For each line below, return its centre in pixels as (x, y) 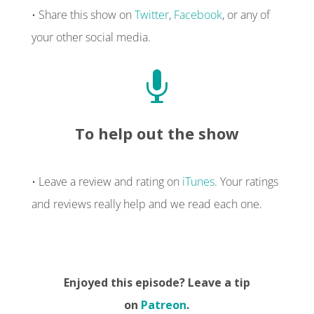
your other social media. (91, 37)
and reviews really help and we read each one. (146, 204)
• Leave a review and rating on (107, 181)
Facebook (198, 14)
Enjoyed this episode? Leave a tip (157, 282)
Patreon (164, 305)
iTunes (198, 181)
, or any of (246, 14)
